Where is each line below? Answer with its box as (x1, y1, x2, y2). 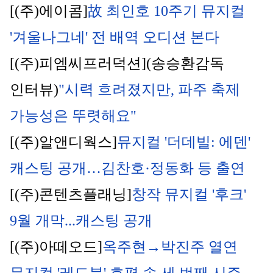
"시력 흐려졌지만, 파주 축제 (58, 82, 240, 97)
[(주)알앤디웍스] (10, 134, 117, 150)
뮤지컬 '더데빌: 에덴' (117, 134, 250, 150)
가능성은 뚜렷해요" (10, 108, 136, 124)
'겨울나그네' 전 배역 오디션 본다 (10, 29, 219, 45)
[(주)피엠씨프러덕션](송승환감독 (10, 55, 224, 71)
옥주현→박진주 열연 (102, 239, 238, 255)
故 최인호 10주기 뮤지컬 (88, 3, 245, 19)
